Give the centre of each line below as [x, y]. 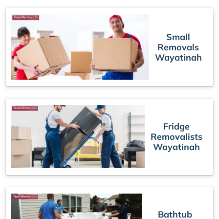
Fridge [176, 127]
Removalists [176, 137]
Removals [178, 47]
